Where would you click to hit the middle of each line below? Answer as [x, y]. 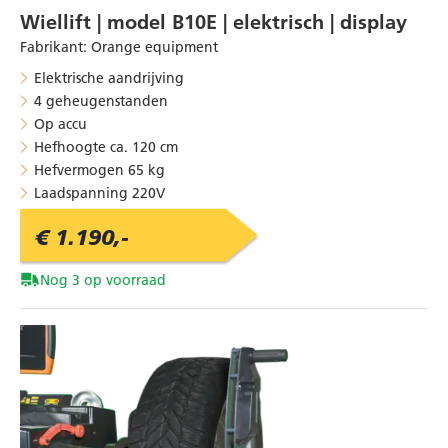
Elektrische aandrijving [109, 77]
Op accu [60, 123]
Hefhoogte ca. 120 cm [106, 146]
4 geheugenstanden [101, 100]
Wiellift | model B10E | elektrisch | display [213, 21]
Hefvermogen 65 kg [99, 169]
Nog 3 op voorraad [103, 279]
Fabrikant [51, 46]
